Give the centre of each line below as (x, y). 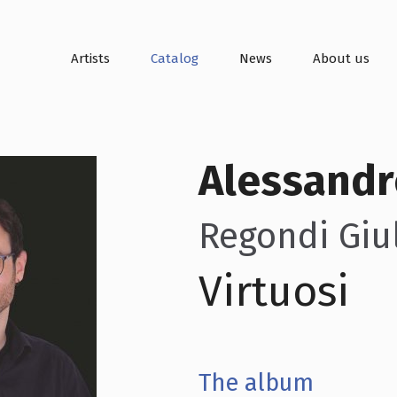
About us (341, 58)
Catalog (174, 58)
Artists (90, 58)
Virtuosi (274, 292)
